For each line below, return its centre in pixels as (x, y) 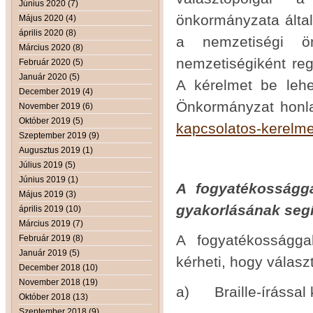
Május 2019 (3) (48, 194)
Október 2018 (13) (53, 297)
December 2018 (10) (58, 267)
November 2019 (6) (56, 106)
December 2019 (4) (56, 91)
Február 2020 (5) (51, 62)
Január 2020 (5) (49, 77)
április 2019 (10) (50, 209)
